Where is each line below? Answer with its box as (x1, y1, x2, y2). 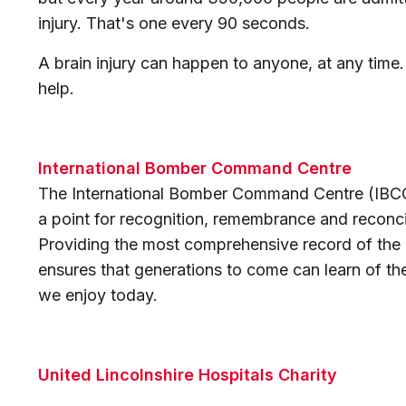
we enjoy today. (38, 285, 158, 304)
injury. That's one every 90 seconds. (38, 14, 310, 33)
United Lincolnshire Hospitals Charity (38, 365, 337, 384)
